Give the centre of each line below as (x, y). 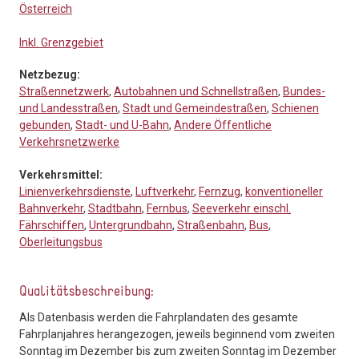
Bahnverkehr (51, 208)
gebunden (45, 125)
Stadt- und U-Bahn (122, 125)
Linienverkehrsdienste (75, 191)
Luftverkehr (165, 191)
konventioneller (284, 191)
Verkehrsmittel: (62, 174)
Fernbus (167, 208)
